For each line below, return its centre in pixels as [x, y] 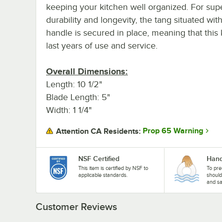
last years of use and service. [102, 45]
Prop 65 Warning [173, 131]
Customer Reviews [76, 206]
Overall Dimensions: [87, 71]
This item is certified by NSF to [113, 168]
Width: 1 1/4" [69, 110]
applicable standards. [103, 175]
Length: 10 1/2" [74, 84]
